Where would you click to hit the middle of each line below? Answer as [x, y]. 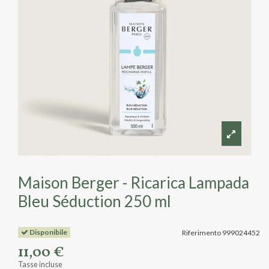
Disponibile [47, 232]
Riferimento [201, 232]
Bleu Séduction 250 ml [95, 201]
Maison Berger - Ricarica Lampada [134, 183]
